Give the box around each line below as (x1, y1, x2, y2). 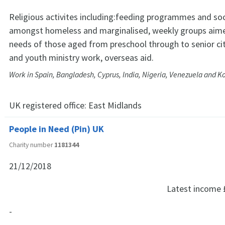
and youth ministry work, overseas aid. (9, 51, 154, 63)
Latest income (167, 182, 223, 194)
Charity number (9, 140, 54, 149)
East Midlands (88, 99, 142, 111)
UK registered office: (9, 99, 88, 111)
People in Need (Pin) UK (9, 123, 104, 135)
